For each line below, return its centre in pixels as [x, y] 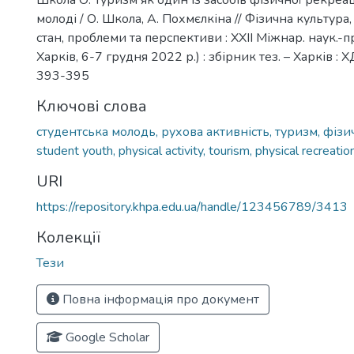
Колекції [68, 237]
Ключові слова [92, 106]
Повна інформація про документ [159, 299]
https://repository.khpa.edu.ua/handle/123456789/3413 [192, 207]
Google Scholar [106, 337]
